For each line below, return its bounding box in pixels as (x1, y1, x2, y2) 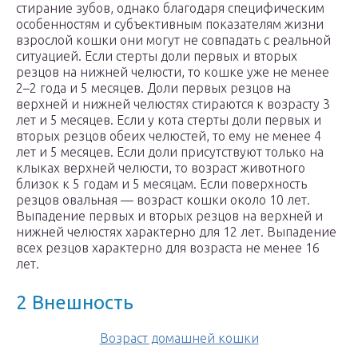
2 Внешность (16, 292, 133, 314)
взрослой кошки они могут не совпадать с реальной (16, 33, 331, 48)
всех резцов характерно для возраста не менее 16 (16, 241, 320, 256)
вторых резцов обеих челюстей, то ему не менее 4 (16, 129, 321, 144)
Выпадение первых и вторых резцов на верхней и (16, 209, 323, 224)
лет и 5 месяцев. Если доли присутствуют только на (16, 145, 324, 160)
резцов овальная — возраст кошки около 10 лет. (16, 193, 310, 208)
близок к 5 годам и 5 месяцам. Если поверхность (16, 177, 307, 192)
